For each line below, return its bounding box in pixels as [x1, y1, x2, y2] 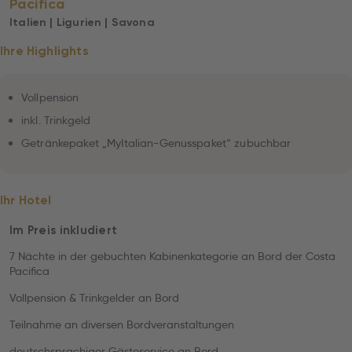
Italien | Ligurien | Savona [9, 16, 155, 29]
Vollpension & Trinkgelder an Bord [9, 291, 179, 305]
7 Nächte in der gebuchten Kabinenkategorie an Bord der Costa [9, 249, 335, 263]
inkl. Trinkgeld [21, 113, 91, 127]
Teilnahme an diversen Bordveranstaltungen [9, 317, 234, 332]
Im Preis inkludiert [9, 223, 118, 237]
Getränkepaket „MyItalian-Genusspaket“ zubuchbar [21, 136, 291, 150]
